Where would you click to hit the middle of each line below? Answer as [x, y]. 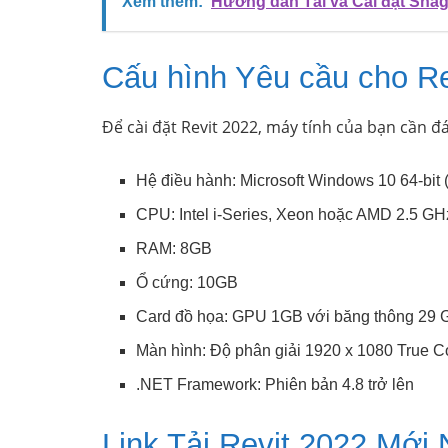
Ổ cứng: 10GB [187, 283]
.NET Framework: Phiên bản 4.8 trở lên [275, 385]
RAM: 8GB [174, 249]
